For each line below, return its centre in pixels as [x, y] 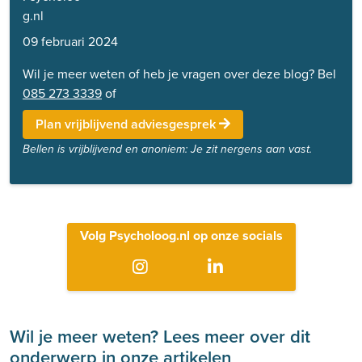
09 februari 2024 [70, 41]
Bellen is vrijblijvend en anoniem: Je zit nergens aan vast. [167, 149]
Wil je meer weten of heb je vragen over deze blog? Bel [179, 74]
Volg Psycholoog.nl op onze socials [181, 235]
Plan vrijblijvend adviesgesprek [127, 124]
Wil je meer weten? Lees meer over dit [160, 336]
